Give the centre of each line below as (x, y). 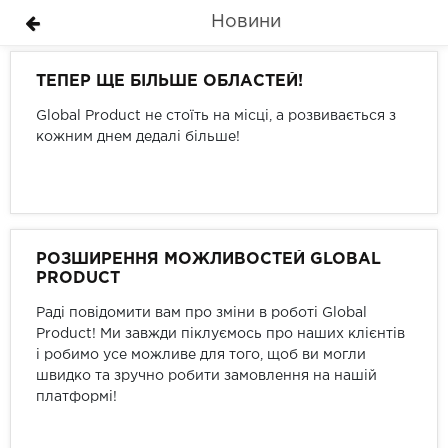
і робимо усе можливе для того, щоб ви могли (201, 355)
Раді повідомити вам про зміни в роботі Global (201, 313)
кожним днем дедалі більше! (138, 137)
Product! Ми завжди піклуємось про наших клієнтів (220, 334)
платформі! (76, 397)
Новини (245, 22)
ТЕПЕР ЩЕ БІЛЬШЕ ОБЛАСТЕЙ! (169, 81)
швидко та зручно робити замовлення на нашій (206, 376)
